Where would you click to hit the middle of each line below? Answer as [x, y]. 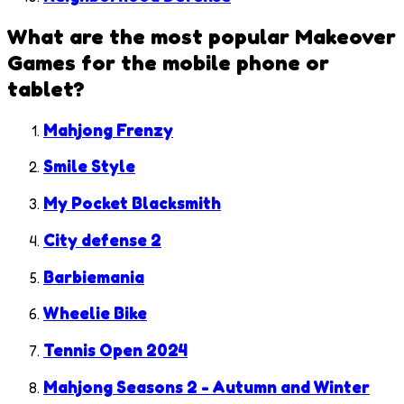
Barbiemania [94, 276]
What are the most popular [151, 36]
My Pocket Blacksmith [132, 203]
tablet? [46, 88]
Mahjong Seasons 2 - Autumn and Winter [207, 386]
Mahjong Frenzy [108, 129]
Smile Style [89, 166]
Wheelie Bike [95, 313]
